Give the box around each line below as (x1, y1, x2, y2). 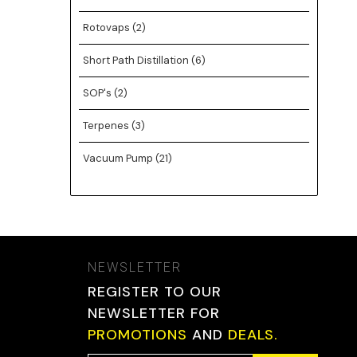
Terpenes (82, 119, 131, 132)
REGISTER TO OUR (88, 282, 222, 301)
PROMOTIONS (88, 325, 188, 344)
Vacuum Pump (82, 151, 155, 165)
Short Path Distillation (82, 53, 191, 67)
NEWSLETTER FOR (88, 304, 221, 323)
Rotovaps (82, 21, 132, 34)
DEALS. (228, 325, 279, 344)
